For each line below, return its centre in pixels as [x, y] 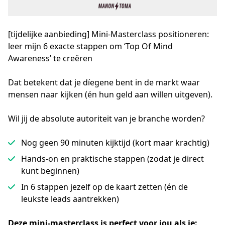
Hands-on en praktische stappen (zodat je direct [113, 159]
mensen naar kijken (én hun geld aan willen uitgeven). [110, 94]
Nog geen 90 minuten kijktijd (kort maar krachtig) [115, 143]
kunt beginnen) [50, 171]
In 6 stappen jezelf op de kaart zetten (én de [104, 187]
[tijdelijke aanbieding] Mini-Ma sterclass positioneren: [108, 34]
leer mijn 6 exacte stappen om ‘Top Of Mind [90, 46]
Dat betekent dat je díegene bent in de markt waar [104, 82]
